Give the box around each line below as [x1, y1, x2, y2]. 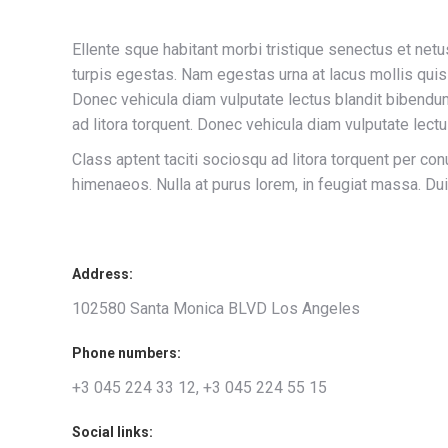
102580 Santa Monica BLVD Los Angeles [72, 299, 360, 318]
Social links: [72, 424, 153, 440]
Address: [72, 266, 133, 282]
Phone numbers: [72, 345, 181, 361]
